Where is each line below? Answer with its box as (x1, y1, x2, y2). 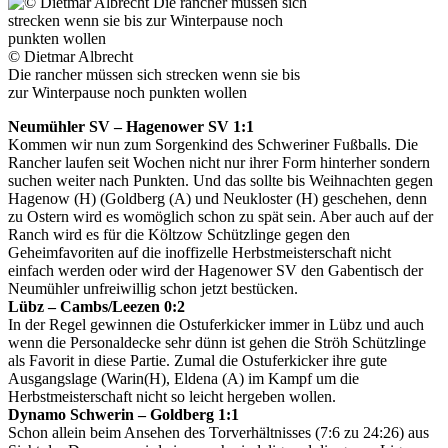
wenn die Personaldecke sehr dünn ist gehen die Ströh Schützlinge (8, 333, 426, 351)
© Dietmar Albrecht (8, 47, 133, 65)
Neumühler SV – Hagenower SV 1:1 (8, 117, 254, 135)
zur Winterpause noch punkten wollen (8, 83, 247, 101)
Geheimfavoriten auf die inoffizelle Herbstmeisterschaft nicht (8, 243, 391, 261)
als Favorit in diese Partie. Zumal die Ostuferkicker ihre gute (8, 351, 387, 369)
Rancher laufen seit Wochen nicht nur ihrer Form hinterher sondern (8, 153, 430, 171)
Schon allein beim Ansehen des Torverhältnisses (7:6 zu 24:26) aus (8, 423, 429, 441)
